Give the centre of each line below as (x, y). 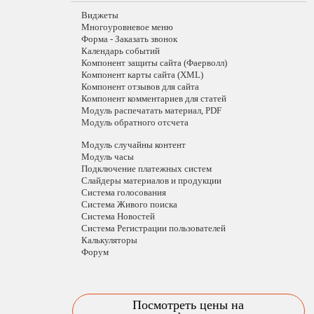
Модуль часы (107, 157)
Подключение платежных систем (146, 169)
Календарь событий (120, 51)
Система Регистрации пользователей (153, 228)
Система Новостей (118, 216)
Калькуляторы (109, 240)
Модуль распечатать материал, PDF (151, 110)
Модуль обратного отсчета (135, 122)
